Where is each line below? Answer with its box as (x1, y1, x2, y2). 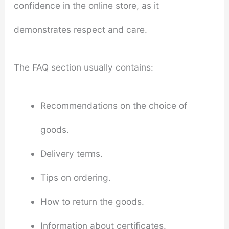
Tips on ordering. (40, 172, 111, 184)
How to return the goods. (40, 196, 144, 208)
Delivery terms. (40, 148, 103, 159)
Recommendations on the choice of (40, 100, 187, 111)
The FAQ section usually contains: (13, 62, 153, 73)
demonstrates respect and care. (13, 24, 147, 35)
